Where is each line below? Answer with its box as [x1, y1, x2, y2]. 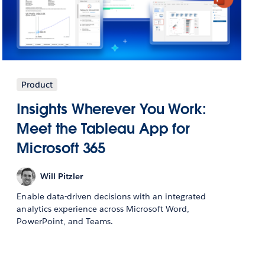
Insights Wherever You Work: [17, 100, 206, 119]
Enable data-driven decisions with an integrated [17, 191, 206, 202]
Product [21, 79, 53, 91]
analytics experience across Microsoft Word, [17, 203, 190, 215]
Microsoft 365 [17, 139, 106, 158]
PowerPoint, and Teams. [17, 216, 113, 227]
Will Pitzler [40, 170, 83, 182]
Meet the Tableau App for [17, 119, 190, 138]
